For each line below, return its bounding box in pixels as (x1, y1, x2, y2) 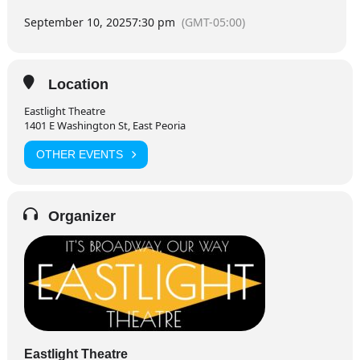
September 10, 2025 (23, 14, 132, 30)
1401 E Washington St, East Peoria (23, 117, 186, 133)
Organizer (47, 207, 116, 224)
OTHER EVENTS (35, 148, 123, 162)
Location (47, 76, 108, 92)
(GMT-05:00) (181, 14, 245, 30)
